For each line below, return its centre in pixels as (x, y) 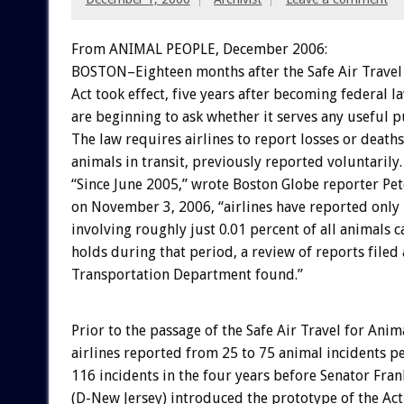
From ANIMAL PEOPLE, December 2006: (199, 49)
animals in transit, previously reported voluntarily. (236, 161)
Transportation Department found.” (187, 274)
